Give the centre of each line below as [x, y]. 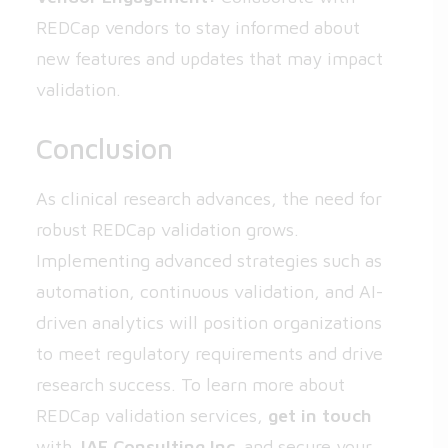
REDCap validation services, [152, 415]
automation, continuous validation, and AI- [209, 291]
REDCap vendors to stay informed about [198, 27]
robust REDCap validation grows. [167, 229]
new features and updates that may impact [209, 58]
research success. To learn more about [190, 384]
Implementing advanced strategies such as [209, 260]
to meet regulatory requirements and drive [209, 353]
